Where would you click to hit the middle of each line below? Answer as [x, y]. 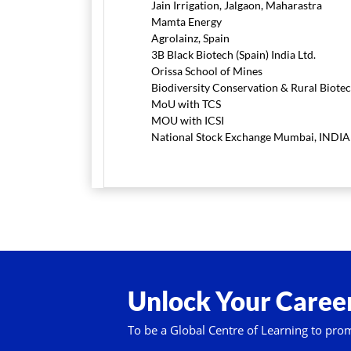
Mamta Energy [186, 22]
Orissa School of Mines [207, 71]
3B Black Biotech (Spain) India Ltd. [233, 54]
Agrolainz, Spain [190, 38]
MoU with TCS [186, 104]
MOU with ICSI [188, 120]
